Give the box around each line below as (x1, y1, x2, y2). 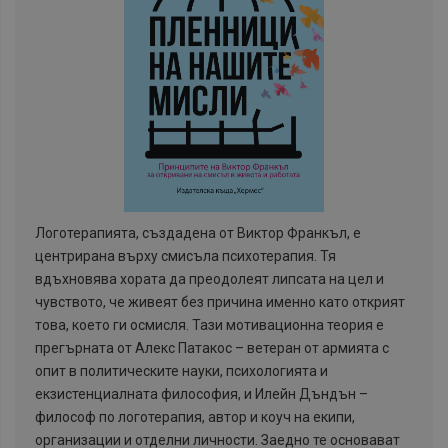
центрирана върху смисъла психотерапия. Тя (35, 248, 336, 265)
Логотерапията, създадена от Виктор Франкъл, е (35, 225, 361, 242)
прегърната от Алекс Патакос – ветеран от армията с (35, 340, 389, 357)
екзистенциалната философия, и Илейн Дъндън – (35, 386, 368, 403)
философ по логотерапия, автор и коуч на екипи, (35, 409, 355, 426)
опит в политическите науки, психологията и (35, 363, 328, 380)
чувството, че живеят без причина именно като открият (35, 294, 405, 311)
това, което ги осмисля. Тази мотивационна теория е (35, 317, 384, 334)
